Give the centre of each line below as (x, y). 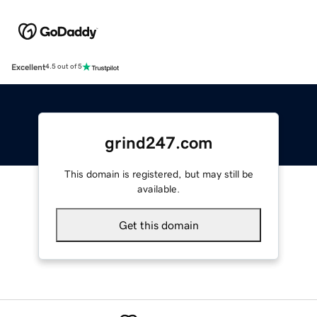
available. (158, 189)
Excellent (28, 67)
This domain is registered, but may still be (158, 174)
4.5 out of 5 (64, 67)
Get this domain (158, 225)
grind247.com (158, 143)
